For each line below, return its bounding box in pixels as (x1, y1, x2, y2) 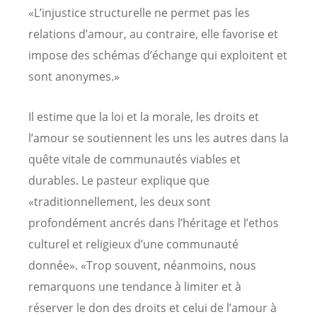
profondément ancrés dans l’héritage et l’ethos (28, 214, 279, 231)
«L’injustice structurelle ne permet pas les (28, 4, 250, 21)
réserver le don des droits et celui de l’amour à (28, 299, 277, 316)
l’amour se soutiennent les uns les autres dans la (28, 129, 289, 146)
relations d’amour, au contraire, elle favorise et (28, 25, 278, 42)
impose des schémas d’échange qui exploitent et (28, 47, 287, 63)
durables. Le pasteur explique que (28, 172, 209, 188)
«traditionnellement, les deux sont (28, 193, 211, 209)
